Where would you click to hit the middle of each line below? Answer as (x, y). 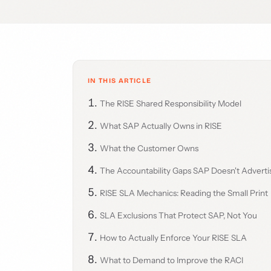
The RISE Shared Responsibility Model (171, 103)
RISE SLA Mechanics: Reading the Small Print (184, 193)
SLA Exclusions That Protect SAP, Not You (178, 215)
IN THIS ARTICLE (119, 81)
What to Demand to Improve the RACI (171, 260)
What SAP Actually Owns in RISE (161, 126)
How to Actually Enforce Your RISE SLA (173, 238)
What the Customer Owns (149, 148)
